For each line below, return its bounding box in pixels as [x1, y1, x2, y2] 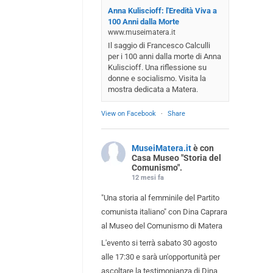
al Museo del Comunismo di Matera [101, 221, 222, 230]
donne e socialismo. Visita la [108, 73, 206, 83]
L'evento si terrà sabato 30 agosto [101, 238, 217, 247]
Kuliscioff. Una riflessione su [108, 62, 207, 72]
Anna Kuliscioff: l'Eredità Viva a [108, 5, 217, 15]
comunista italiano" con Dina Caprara [101, 207, 227, 216]
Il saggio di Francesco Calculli [108, 40, 210, 50]
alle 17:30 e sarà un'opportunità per [101, 252, 220, 261]
